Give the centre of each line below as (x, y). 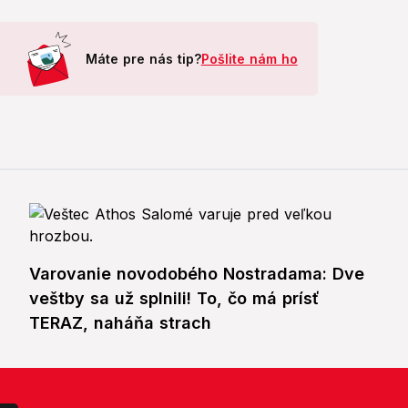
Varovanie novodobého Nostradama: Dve (197, 274)
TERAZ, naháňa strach (120, 323)
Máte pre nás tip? (143, 59)
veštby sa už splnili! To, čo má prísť (174, 299)
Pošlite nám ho (249, 59)
